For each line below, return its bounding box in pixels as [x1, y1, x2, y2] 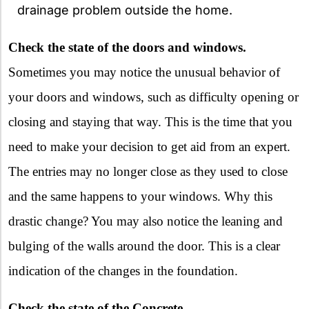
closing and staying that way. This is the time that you [8, 114, 292, 130]
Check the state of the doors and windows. [8, 40, 246, 55]
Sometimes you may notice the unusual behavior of [8, 65, 280, 80]
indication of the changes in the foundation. [8, 263, 238, 279]
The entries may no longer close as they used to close [8, 164, 288, 179]
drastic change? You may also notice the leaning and [8, 214, 283, 229]
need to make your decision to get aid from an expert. [8, 139, 290, 154]
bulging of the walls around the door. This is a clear [8, 239, 280, 254]
